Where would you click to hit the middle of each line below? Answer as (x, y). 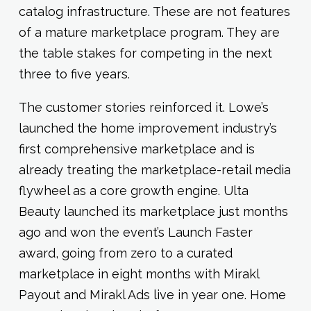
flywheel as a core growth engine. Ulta (133, 190)
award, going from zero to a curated (125, 253)
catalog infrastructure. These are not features (154, 11)
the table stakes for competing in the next (145, 53)
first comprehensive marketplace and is (136, 149)
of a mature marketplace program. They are (149, 32)
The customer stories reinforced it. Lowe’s (143, 107)
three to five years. (74, 74)
